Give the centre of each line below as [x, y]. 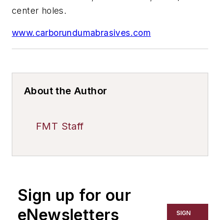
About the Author [66, 91]
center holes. [39, 10]
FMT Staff [60, 126]
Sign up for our [74, 195]
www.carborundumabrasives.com [82, 33]
